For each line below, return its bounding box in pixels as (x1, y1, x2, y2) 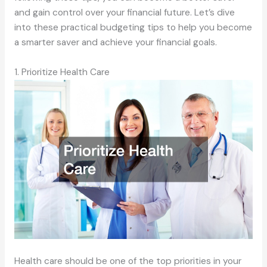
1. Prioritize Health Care (14, 66, 110, 79)
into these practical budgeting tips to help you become (14, 21, 252, 34)
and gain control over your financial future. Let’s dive (14, 7, 235, 19)
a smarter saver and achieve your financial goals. (14, 36, 217, 49)
